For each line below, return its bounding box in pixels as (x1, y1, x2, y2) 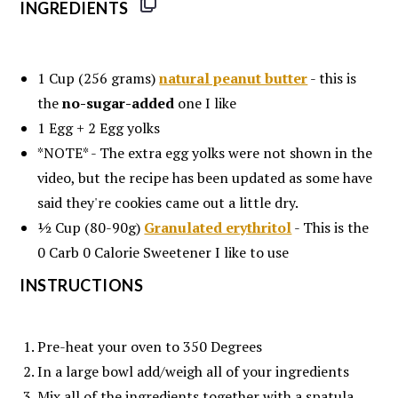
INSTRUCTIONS (20, 275, 144, 296)
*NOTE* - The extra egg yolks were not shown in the (37, 143, 373, 163)
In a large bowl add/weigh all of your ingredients (37, 362, 350, 382)
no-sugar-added (62, 93, 175, 114)
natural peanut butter (159, 68, 308, 89)
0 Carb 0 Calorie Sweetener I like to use (37, 243, 290, 263)
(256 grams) (75, 68, 160, 89)
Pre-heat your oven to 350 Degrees (37, 337, 263, 357)
